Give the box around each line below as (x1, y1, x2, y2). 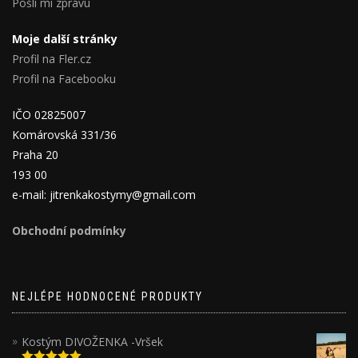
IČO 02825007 (12, 107, 86, 123)
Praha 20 (12, 147, 58, 163)
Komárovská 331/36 (12, 127, 117, 143)
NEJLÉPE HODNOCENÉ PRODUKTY (12, 290, 203, 304)
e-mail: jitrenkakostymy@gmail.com (12, 187, 196, 203)
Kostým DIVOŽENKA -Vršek (22, 334, 163, 350)
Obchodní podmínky (12, 223, 126, 239)
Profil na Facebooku (12, 71, 116, 87)
